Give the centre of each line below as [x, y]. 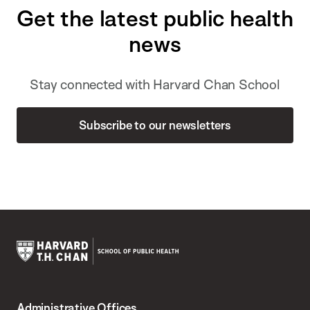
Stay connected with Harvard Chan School [155, 84]
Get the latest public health [155, 18]
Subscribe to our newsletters [155, 125]
